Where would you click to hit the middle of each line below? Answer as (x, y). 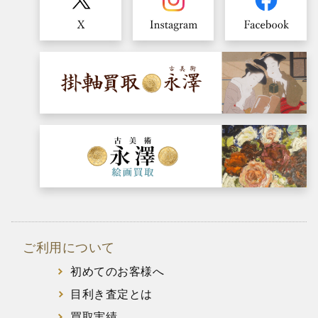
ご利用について (69, 248)
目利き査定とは (111, 295)
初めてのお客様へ (117, 272)
